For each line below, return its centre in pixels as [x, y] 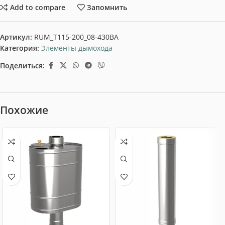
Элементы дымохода [77, 48]
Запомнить [107, 7]
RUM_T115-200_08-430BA [76, 37]
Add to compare [37, 7]
